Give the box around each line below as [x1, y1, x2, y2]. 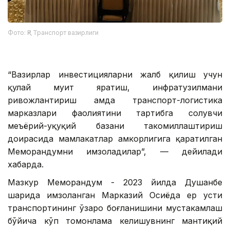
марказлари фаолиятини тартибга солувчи [8, 108, 222, 119]
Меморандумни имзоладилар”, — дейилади [8, 146, 222, 157]
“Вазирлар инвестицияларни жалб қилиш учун [8, 69, 222, 80]
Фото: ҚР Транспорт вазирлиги [8, 29, 99, 37]
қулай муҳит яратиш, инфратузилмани [8, 82, 222, 93]
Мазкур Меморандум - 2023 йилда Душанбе [8, 177, 222, 188]
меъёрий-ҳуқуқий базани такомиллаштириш [8, 121, 222, 131]
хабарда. [8, 159, 44, 170]
